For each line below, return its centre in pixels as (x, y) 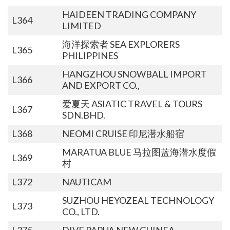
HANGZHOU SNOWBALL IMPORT (134, 74)
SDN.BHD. (83, 115)
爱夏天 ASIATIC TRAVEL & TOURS (132, 103)
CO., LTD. (81, 211)
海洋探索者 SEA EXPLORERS (121, 44)
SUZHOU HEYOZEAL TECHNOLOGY (138, 200)
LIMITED (81, 25)
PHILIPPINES (90, 55)
